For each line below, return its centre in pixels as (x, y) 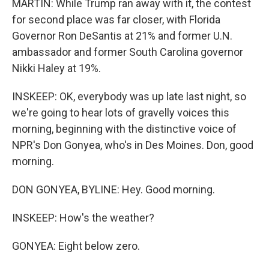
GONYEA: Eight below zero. (76, 246)
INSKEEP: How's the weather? (83, 218)
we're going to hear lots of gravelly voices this (121, 113)
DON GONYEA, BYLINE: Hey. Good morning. (113, 189)
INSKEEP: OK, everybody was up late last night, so (129, 96)
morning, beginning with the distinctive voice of (124, 129)
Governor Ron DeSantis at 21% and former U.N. (122, 36)
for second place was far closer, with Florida (116, 20)
